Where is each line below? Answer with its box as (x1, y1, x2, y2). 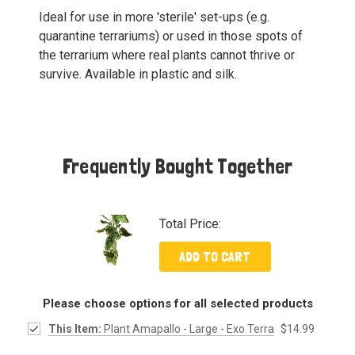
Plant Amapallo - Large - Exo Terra (101, 323, 274, 336)
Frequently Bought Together (62, 154, 293, 179)
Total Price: (158, 216, 221, 232)
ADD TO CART (179, 248, 251, 265)
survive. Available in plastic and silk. (39, 67, 237, 82)
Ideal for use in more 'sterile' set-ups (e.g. (39, 10, 269, 25)
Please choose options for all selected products (42, 296, 313, 311)
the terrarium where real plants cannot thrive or (39, 48, 295, 63)
